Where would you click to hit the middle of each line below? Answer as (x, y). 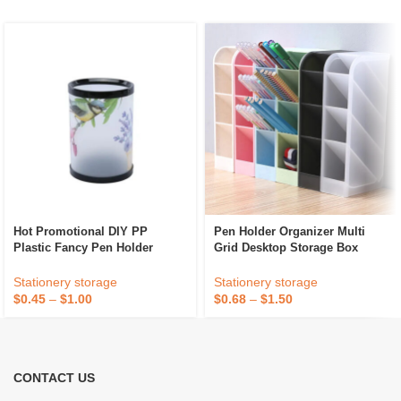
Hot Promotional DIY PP (81, 232)
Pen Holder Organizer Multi (290, 232)
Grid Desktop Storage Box (286, 248)
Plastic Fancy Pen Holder (83, 248)
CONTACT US (54, 377)
